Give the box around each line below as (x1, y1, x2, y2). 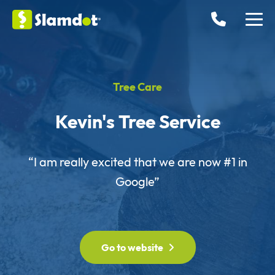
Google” (115, 174, 160, 189)
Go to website (101, 241, 163, 254)
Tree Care (113, 80, 162, 94)
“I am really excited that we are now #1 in (28, 154, 247, 169)
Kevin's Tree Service (55, 110, 220, 133)
